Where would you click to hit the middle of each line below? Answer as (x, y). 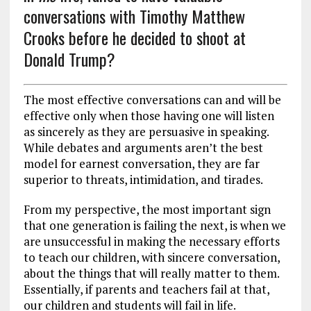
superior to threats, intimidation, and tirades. (144, 179)
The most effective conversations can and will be (152, 99)
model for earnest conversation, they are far (141, 163)
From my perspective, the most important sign (147, 209)
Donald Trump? (71, 59)
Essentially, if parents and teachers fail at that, (146, 289)
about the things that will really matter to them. (151, 273)
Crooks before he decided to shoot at (134, 38)
